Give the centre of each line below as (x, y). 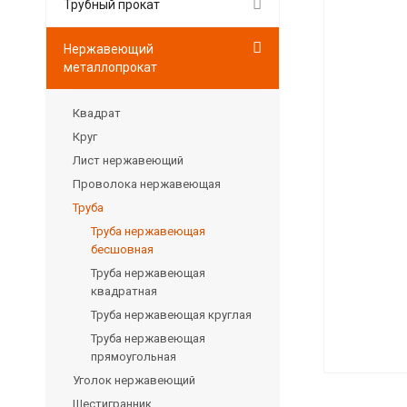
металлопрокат (110, 67)
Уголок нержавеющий (134, 380)
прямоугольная (134, 356)
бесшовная (122, 249)
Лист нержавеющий (128, 160)
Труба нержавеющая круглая (171, 314)
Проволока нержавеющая (147, 184)
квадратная (124, 291)
